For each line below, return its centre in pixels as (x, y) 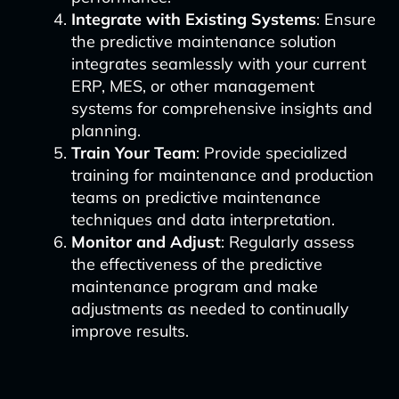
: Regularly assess (287, 242)
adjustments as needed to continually (210, 309)
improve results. (130, 331)
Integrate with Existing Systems (193, 19)
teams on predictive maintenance (195, 197)
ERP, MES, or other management (192, 86)
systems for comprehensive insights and (221, 108)
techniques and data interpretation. (203, 220)
